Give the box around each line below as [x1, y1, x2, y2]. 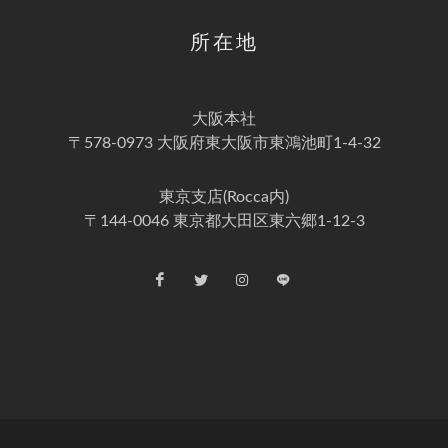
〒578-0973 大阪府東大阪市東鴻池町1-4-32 [67, 135, 381, 152]
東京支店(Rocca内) [159, 189, 289, 206]
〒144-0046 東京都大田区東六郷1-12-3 [83, 213, 365, 230]
